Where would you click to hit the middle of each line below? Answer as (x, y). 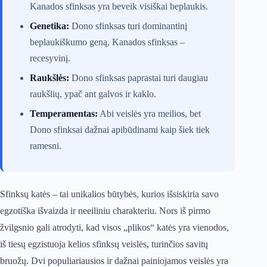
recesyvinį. (50, 58)
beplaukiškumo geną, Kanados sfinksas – (107, 42)
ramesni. (46, 146)
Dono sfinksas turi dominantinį (128, 26)
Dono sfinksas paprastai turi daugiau (139, 78)
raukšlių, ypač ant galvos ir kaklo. (93, 94)
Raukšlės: (49, 78)
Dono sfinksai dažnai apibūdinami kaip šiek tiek (120, 130)
